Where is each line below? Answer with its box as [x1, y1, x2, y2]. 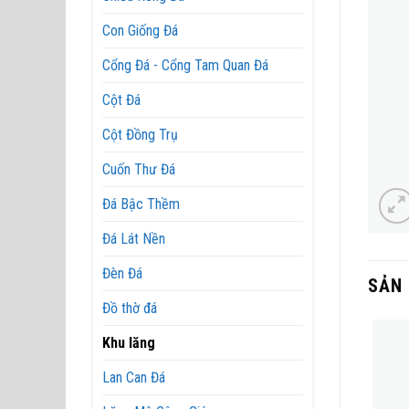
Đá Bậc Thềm [102, 195, 180, 213]
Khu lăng [102, 334, 155, 351]
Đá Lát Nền [102, 230, 165, 247]
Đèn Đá [102, 265, 142, 282]
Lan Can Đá [102, 369, 165, 386]
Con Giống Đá [102, 22, 178, 39]
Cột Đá [102, 91, 141, 109]
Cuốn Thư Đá [102, 161, 175, 178]
